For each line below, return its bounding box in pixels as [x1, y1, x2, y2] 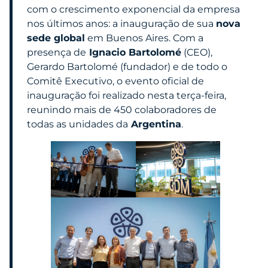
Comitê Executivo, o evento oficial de [27, 75, 204, 87]
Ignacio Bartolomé [86, 47, 181, 59]
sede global [27, 32, 85, 44]
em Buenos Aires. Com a [85, 32, 203, 44]
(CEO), [181, 47, 212, 59]
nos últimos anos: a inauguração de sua [27, 18, 216, 30]
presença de [27, 47, 86, 59]
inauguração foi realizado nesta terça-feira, [27, 90, 226, 102]
